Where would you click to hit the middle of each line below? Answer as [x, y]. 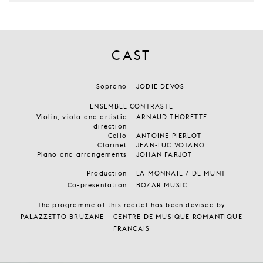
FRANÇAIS [131, 228]
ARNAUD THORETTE [172, 117]
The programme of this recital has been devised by [131, 205]
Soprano [111, 86]
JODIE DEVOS [161, 86]
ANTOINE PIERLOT [169, 136]
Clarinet [112, 145]
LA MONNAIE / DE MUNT [181, 173]
